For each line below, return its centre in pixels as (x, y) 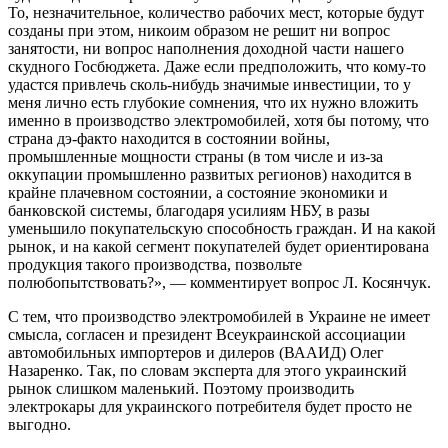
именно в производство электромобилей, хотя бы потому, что (218, 120)
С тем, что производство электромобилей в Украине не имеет (219, 316)
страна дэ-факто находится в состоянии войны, (169, 138)
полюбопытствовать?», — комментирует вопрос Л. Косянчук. (219, 282)
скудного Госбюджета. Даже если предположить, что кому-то (217, 66)
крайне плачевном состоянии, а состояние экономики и (198, 192)
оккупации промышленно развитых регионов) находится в (210, 174)
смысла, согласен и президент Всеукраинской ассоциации (207, 334)
